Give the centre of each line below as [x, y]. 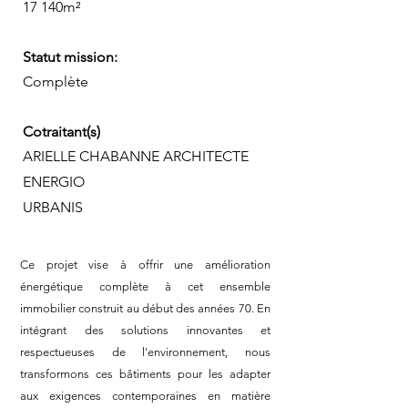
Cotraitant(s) [61, 132]
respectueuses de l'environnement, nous [145, 352]
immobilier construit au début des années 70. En [145, 308]
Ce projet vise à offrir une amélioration [145, 265]
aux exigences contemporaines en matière [145, 396]
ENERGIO [54, 182]
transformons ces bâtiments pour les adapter [145, 374]
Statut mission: [70, 57]
